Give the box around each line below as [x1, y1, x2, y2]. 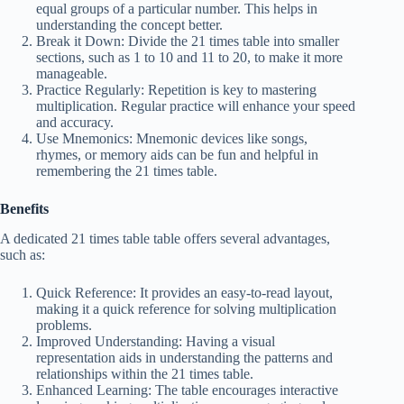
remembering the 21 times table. [36, 162, 217, 179]
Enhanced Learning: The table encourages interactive [36, 381, 338, 398]
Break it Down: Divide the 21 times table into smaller [36, 32, 339, 49]
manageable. [36, 65, 107, 81]
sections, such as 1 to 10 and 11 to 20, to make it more [36, 49, 343, 65]
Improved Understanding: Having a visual [36, 333, 275, 349]
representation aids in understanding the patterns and [36, 349, 333, 365]
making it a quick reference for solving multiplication [36, 300, 336, 317]
